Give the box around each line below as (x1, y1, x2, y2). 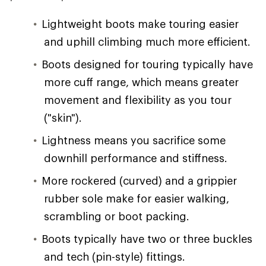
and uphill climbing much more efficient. (44, 35, 251, 48)
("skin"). (44, 111, 82, 124)
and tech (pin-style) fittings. (44, 250, 185, 263)
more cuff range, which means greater (44, 75, 239, 88)
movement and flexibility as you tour (44, 93, 232, 106)
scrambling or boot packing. (44, 210, 189, 223)
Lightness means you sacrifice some (42, 134, 226, 147)
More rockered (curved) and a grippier (42, 174, 237, 187)
